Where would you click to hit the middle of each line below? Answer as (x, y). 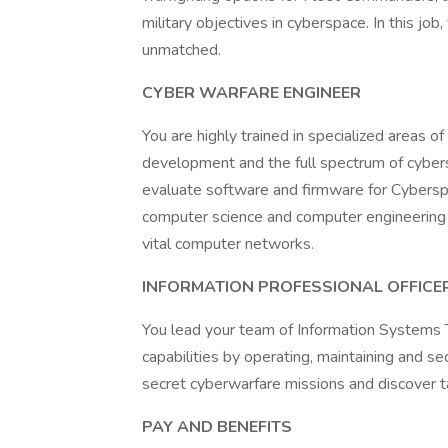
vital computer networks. (228, 244)
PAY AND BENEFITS (217, 427)
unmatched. (181, 50)
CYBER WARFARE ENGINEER (251, 93)
